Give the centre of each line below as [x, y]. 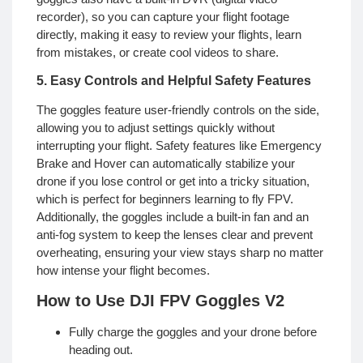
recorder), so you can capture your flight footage [163, 16]
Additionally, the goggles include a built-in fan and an [173, 216]
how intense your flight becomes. [123, 270]
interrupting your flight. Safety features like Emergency [179, 145]
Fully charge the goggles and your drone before [193, 332]
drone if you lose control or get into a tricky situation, [173, 181]
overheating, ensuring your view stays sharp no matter [180, 252]
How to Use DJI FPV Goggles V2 [160, 301]
